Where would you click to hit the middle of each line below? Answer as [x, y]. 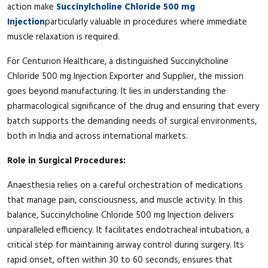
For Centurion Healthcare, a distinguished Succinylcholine [118, 61]
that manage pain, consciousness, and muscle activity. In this [125, 200]
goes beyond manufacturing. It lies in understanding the [117, 91]
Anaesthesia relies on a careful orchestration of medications [125, 185]
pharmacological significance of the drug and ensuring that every [133, 106]
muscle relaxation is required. [63, 37]
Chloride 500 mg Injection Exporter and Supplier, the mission [125, 76]
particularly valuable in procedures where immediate [146, 22]
